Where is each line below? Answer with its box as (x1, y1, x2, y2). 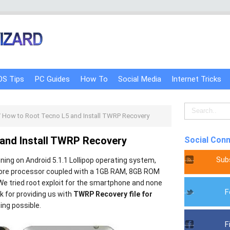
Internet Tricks (171, 74, 221, 84)
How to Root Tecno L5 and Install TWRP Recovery (2, 112, 149, 120)
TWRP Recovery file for (73, 190, 152, 198)
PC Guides (34, 74, 70, 84)
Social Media (118, 74, 161, 84)
